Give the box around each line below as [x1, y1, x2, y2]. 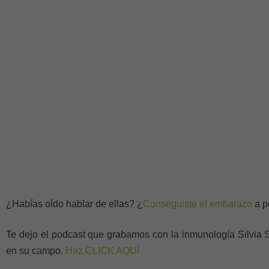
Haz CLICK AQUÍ [65, 246, 139, 256]
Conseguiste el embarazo [143, 199, 252, 209]
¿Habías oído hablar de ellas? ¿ [6, 199, 143, 209]
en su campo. [6, 246, 65, 256]
